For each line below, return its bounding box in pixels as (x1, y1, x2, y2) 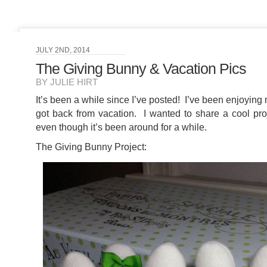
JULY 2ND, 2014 (36, 46, 90, 55)
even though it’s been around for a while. (36, 122, 207, 133)
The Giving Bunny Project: (36, 141, 147, 153)
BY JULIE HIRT (36, 77, 98, 88)
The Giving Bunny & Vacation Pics (36, 61, 246, 77)
